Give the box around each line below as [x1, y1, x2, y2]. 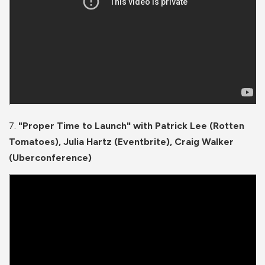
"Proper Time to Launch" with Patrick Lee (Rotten [16, 120, 244, 132]
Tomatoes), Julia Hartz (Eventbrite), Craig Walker [9, 136, 234, 148]
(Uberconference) [9, 152, 94, 164]
